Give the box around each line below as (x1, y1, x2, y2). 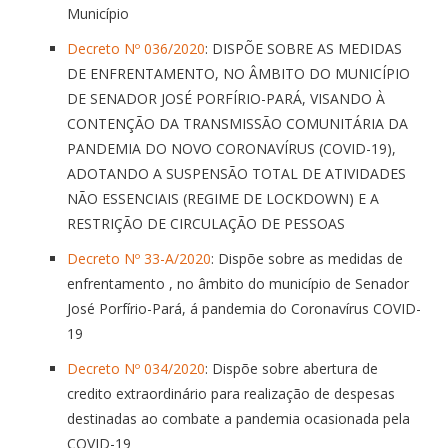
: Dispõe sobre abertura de (205, 358, 378, 378)
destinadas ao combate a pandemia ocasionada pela (67, 408, 410, 428)
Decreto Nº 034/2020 (67, 358, 205, 378)
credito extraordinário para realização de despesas (67, 383, 395, 403)
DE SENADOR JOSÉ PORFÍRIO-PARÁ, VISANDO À (67, 88, 385, 108)
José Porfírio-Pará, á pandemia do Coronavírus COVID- (67, 298, 421, 318)
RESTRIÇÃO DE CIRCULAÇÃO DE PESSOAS (67, 213, 345, 233)
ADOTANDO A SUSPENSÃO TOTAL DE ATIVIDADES (67, 163, 406, 183)
